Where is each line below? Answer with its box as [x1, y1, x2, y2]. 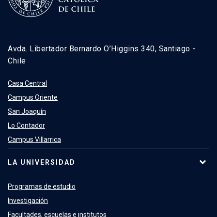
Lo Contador [8, 122, 45, 130]
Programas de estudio [8, 183, 76, 191]
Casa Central [8, 79, 47, 88]
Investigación [8, 197, 48, 205]
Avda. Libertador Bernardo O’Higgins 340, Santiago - [8, 44, 196, 54]
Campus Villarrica [8, 136, 61, 144]
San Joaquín [8, 108, 46, 116]
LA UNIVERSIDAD [8, 158, 76, 167]
